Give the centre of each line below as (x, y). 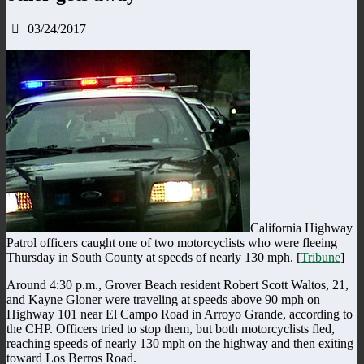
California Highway (301, 227)
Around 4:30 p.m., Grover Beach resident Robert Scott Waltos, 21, (178, 284)
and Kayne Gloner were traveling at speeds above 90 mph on (163, 299)
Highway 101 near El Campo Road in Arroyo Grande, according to (180, 314)
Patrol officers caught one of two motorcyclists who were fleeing (172, 242)
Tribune (321, 257)
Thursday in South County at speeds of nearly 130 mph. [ (154, 257)
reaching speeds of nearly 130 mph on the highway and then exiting (180, 343)
